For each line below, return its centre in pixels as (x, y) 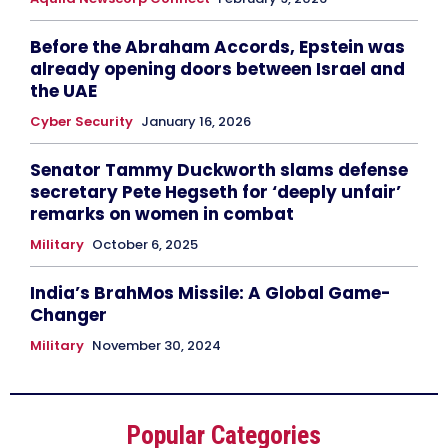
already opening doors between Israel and (217, 68)
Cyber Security (81, 121)
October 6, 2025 (145, 244)
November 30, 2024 (156, 345)
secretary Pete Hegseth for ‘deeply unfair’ (215, 191)
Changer (68, 314)
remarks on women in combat (162, 213)
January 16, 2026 (196, 121)
